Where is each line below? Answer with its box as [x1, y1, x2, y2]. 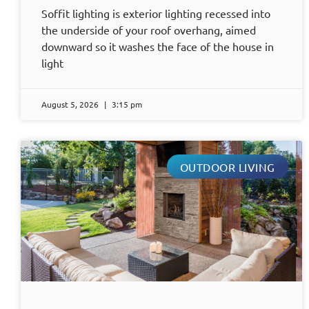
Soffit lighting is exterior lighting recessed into [41, 6, 270, 21]
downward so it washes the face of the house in [41, 39, 274, 54]
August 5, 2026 [41, 99, 101, 110]
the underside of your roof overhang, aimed [41, 23, 256, 37]
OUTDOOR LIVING [179, 159, 275, 174]
